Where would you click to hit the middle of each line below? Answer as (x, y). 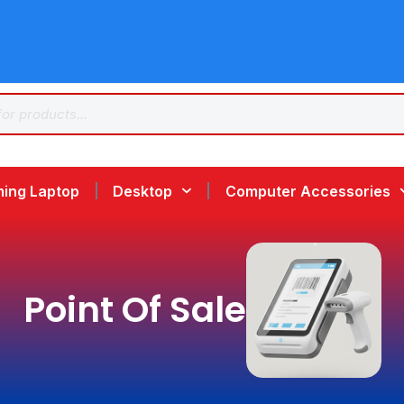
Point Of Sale (134, 309)
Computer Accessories (308, 191)
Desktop (143, 191)
